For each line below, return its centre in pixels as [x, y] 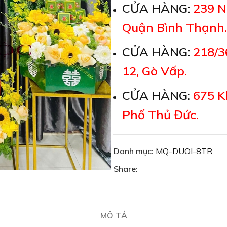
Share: [126, 169]
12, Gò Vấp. [155, 71]
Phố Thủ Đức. [160, 115]
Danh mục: [134, 151]
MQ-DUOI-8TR [184, 151]
